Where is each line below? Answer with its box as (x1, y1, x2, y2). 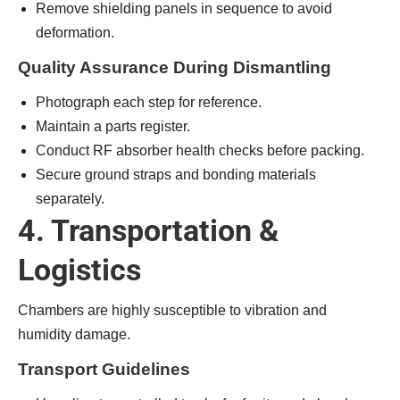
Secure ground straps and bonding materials (36, 167, 316, 182)
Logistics (18, 252, 141, 287)
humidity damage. (18, 327, 130, 342)
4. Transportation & (18, 212, 279, 248)
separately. (36, 191, 104, 206)
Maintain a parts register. (36, 119, 190, 134)
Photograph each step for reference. (36, 95, 262, 110)
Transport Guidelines (18, 360, 190, 379)
